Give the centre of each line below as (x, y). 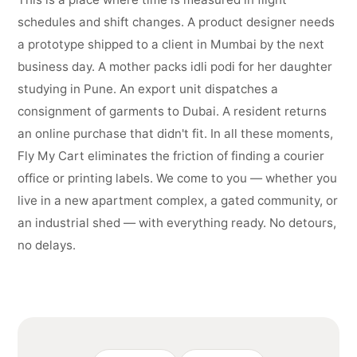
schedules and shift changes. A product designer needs (177, 22)
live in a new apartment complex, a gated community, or (178, 200)
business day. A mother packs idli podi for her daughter (175, 67)
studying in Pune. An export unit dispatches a (148, 89)
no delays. (47, 245)
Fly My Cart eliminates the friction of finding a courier (171, 156)
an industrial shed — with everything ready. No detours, (177, 223)
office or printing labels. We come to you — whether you (178, 178)
